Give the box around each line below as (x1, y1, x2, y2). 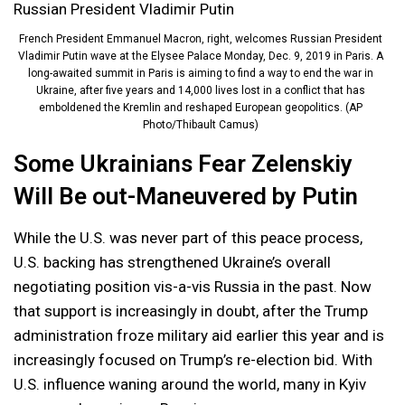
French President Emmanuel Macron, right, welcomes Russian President (18, 32, 382, 45)
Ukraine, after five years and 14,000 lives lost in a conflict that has (35, 83, 365, 97)
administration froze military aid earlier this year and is (14, 325, 384, 344)
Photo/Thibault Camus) (142, 118, 259, 131)
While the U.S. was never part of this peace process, (14, 228, 363, 247)
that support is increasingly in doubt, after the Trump (14, 301, 368, 320)
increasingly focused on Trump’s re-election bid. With (14, 350, 372, 369)
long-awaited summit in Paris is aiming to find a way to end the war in (27, 66, 373, 80)
